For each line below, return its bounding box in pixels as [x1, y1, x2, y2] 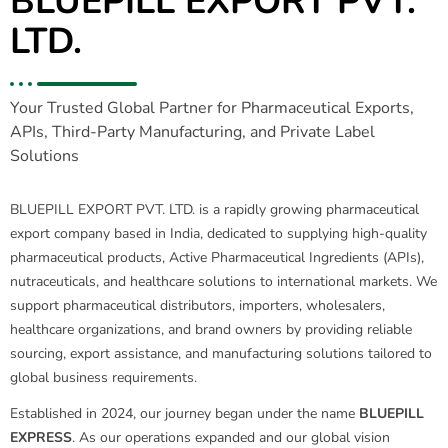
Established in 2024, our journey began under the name [10, 404, 359, 423]
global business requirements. [10, 368, 197, 387]
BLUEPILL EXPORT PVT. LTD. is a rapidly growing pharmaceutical [10, 200, 419, 219]
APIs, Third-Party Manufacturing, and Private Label [10, 121, 375, 143]
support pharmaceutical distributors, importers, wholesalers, [10, 296, 385, 315]
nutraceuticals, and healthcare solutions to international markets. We [10, 272, 437, 291]
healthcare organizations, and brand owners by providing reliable [10, 320, 412, 339]
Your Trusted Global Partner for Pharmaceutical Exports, [10, 97, 414, 119]
